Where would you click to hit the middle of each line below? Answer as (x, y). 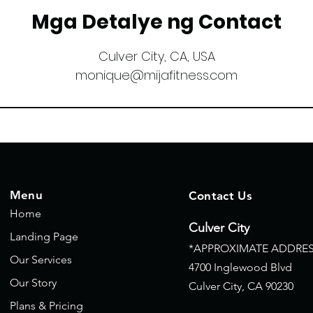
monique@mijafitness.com (156, 75)
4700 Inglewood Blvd (240, 267)
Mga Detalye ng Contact (156, 22)
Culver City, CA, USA (156, 56)
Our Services (41, 260)
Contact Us (220, 196)
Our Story (33, 283)
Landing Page (44, 236)
